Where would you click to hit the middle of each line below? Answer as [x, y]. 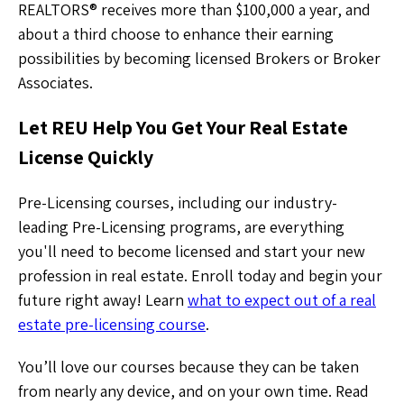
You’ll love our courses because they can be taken [188, 366]
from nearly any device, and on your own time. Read [193, 390]
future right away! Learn [103, 299]
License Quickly [86, 156]
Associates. [55, 82]
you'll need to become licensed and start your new [192, 251]
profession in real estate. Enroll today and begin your [200, 275]
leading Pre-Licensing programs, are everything [181, 226]
